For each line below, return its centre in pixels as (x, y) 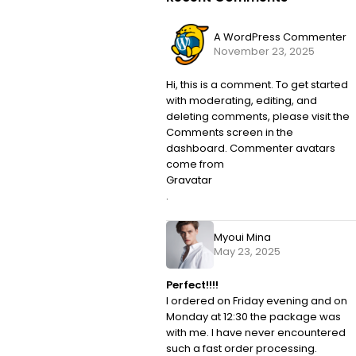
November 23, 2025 (264, 52)
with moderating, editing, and (242, 101)
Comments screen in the (230, 133)
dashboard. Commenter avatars (251, 149)
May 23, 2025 (247, 252)
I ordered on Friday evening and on (257, 301)
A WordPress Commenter (280, 37)
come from (195, 164)
